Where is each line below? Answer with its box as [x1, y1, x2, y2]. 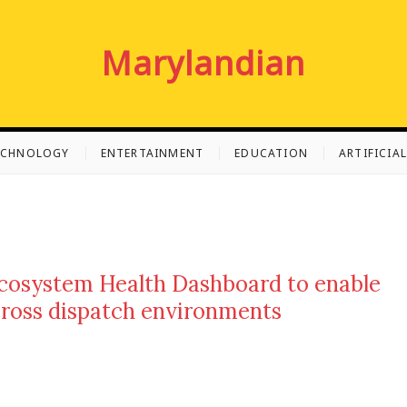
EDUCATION [234, 145, 309, 161]
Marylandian [102, 41, 305, 85]
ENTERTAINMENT [100, 145, 204, 161]
